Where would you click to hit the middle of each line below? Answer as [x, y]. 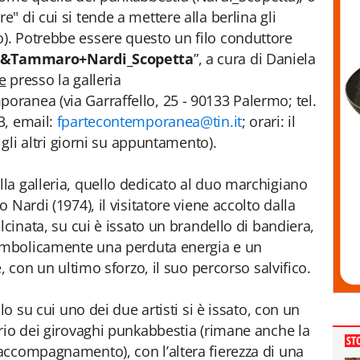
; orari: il [268, 121]
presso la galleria [63, 80]
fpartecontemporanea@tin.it [149, 121]
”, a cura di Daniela [254, 59]
